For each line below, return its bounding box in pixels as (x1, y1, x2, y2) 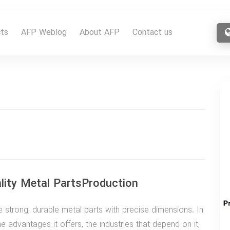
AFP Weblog (21, 26, 67, 39)
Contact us (132, 26, 172, 39)
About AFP (80, 26, 120, 39)
